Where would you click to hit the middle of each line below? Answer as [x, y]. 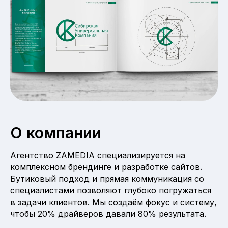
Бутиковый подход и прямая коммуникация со [107, 178]
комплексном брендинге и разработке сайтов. [106, 167]
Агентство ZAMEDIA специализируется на [98, 155]
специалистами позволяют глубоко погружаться [111, 190]
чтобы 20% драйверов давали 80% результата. [108, 213]
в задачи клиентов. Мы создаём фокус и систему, [113, 202]
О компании [56, 133]
